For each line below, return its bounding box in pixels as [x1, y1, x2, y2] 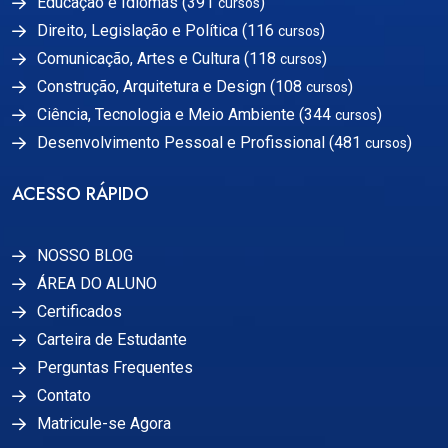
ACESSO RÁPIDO [12, 181, 149, 208]
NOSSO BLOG [37, 246, 133, 266]
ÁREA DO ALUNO [37, 274, 157, 294]
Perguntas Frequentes [37, 358, 193, 378]
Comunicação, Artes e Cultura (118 [37, 48, 280, 68]
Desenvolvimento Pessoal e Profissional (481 [37, 132, 365, 152]
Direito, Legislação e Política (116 [37, 20, 278, 40]
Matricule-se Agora [37, 414, 171, 434]
